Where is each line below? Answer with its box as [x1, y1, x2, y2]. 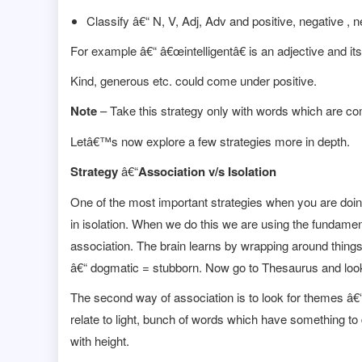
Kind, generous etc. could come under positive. [70, 72, 317, 90]
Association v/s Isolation [138, 162, 276, 181]
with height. [70, 332, 129, 350]
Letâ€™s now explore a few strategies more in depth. [70, 133, 350, 150]
